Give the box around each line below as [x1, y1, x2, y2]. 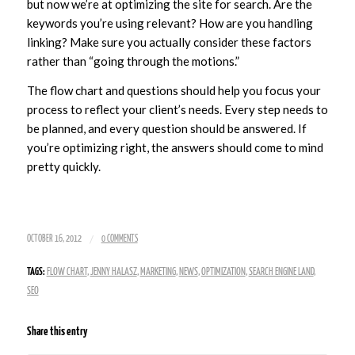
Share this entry [26, 326, 87, 338]
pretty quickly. [26, 158, 101, 174]
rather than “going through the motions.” [26, 53, 239, 68]
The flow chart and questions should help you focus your [26, 82, 321, 97]
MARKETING [139, 267, 176, 278]
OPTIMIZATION [200, 267, 246, 278]
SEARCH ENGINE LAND [248, 267, 314, 278]
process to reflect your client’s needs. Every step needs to [26, 101, 328, 116]
